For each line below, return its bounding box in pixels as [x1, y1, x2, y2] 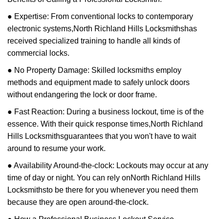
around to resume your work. [7, 144, 106, 153]
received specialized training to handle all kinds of [7, 37, 180, 45]
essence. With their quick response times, [7, 120, 151, 128]
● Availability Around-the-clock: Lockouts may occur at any [7, 161, 208, 170]
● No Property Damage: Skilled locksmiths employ [7, 66, 181, 74]
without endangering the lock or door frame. [7, 90, 157, 99]
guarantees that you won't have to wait [64, 132, 196, 140]
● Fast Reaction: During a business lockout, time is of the [7, 108, 204, 116]
